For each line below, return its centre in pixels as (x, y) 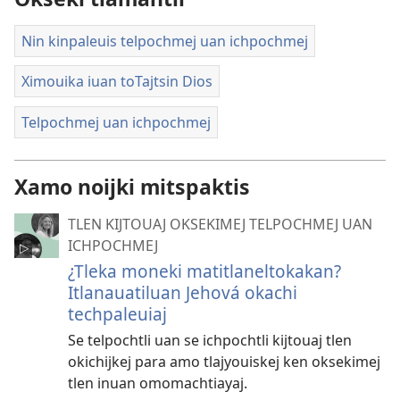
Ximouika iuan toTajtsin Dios (117, 82)
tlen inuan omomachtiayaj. (158, 383)
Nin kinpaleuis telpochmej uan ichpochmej (165, 41)
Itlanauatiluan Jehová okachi (183, 293)
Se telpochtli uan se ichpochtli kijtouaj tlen (210, 341)
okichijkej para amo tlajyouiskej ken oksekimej (224, 362)
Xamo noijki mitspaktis (132, 187)
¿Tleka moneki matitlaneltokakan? (204, 271)
